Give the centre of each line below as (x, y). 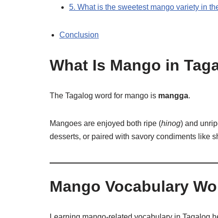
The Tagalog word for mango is (104, 96)
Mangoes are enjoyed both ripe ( (105, 123)
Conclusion (79, 35)
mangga (173, 96)
